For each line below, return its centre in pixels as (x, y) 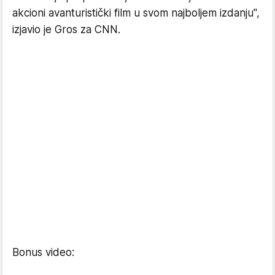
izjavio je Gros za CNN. (66, 29)
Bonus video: (43, 252)
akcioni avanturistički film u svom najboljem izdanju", (136, 13)
